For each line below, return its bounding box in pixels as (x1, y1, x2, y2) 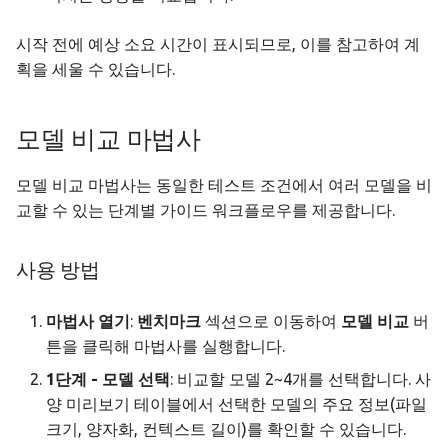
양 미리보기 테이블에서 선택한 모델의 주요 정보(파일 (46, 395, 427, 414)
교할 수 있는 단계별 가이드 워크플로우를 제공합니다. (16, 201, 395, 220)
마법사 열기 (46, 312, 130, 331)
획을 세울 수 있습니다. (16, 60, 175, 79)
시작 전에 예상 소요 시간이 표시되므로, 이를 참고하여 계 (16, 35, 420, 54)
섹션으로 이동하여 (201, 312, 341, 331)
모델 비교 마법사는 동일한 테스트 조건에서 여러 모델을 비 (16, 176, 432, 195)
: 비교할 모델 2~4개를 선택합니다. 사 (170, 370, 431, 389)
